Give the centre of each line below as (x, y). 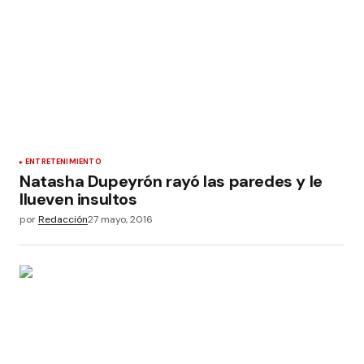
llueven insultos (78, 199)
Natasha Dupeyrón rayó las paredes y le (171, 182)
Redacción (63, 220)
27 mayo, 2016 (120, 220)
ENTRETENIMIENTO (63, 162)
